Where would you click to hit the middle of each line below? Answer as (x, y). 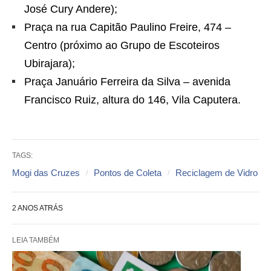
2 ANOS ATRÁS (38, 208)
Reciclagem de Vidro (217, 173)
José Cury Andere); (71, 9)
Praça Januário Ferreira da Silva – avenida (127, 82)
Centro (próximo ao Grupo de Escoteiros (122, 45)
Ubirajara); (50, 64)
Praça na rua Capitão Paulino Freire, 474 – (128, 27)
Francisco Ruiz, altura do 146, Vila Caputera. (132, 100)
